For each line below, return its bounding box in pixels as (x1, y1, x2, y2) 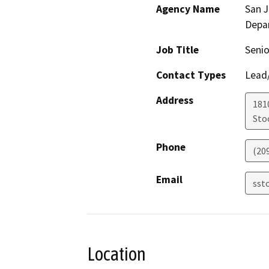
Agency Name (156, 2, 220, 16)
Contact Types (156, 68, 226, 82)
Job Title (156, 43, 199, 57)
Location (87, 243, 146, 265)
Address (156, 94, 193, 107)
